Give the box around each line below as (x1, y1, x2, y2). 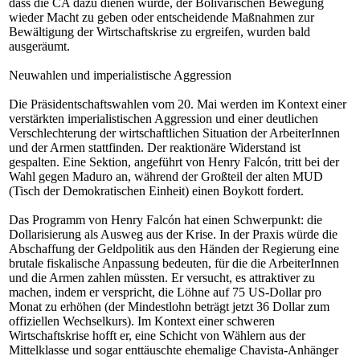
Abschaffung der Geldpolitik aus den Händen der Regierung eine (9, 242, 339, 256)
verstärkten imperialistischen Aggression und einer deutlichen (9, 112, 318, 125)
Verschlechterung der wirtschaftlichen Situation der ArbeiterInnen (9, 126, 340, 140)
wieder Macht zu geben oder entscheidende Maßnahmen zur (9, 10, 314, 24)
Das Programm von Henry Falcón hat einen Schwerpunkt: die (9, 213, 322, 227)
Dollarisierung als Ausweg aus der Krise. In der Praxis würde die (9, 227, 337, 241)
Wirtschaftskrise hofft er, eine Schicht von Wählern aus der (9, 329, 305, 342)
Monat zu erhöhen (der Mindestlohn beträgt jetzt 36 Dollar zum (9, 300, 329, 313)
